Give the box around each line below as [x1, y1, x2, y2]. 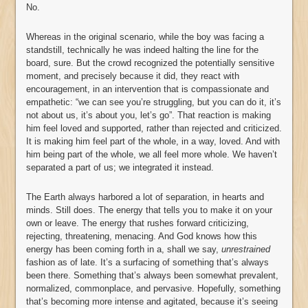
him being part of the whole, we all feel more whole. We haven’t [26, 149, 277, 160]
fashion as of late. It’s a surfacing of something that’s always [26, 257, 269, 268]
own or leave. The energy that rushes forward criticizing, [26, 218, 249, 229]
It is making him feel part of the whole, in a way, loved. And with [26, 136, 280, 147]
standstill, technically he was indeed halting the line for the [26, 45, 258, 56]
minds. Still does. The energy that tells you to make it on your [26, 205, 272, 216]
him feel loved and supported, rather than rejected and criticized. [26, 123, 282, 134]
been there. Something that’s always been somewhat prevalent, [26, 270, 278, 281]
